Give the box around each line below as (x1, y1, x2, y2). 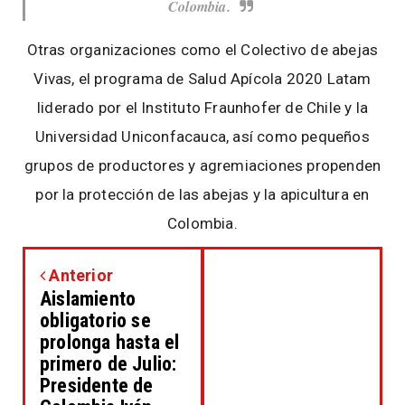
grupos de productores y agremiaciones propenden (24, 156, 381, 175)
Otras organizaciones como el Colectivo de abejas (26, 41, 379, 60)
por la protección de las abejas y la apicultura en (35, 185, 370, 204)
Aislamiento (40, 287, 137, 311)
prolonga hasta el (40, 331, 180, 354)
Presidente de (40, 374, 154, 398)
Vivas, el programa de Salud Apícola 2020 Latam (33, 70, 372, 89)
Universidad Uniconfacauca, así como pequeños (35, 127, 370, 146)
